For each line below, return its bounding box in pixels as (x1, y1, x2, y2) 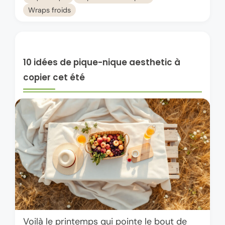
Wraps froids (28, 5, 71, 15)
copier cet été (23, 71, 85, 84)
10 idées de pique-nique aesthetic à (23, 56, 180, 69)
